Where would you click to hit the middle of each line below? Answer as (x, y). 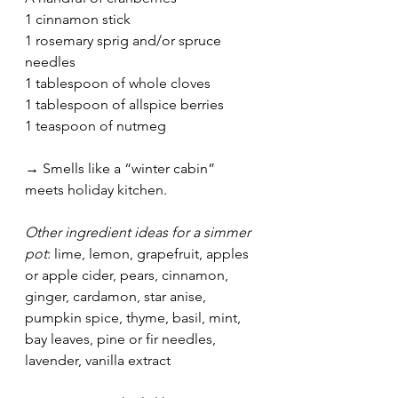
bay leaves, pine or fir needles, (122, 338)
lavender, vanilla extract (98, 360)
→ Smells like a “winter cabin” (122, 168)
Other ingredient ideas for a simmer (139, 232)
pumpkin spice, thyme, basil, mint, (135, 317)
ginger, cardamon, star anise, (117, 296)
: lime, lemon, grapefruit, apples (150, 253)
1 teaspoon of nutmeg (96, 125)
